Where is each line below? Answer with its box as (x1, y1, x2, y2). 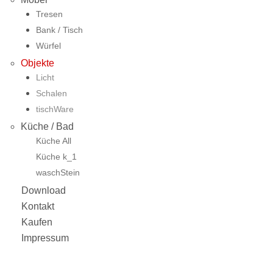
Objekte (21, 57, 54, 68)
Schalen (35, 88, 67, 98)
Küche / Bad (21, 121, 74, 132)
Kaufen (21, 217, 52, 228)
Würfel (35, 40, 61, 51)
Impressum (21, 233, 69, 244)
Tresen (35, 9, 63, 19)
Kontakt (21, 201, 54, 212)
